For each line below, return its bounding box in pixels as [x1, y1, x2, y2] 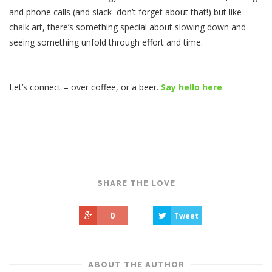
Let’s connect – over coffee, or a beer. [9, 81, 161, 93]
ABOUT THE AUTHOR [87, 259, 185, 269]
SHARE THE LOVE [97, 178, 175, 188]
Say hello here [161, 81, 222, 93]
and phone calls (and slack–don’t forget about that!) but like [9, 5, 242, 18]
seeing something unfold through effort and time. [9, 36, 203, 48]
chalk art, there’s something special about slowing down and [9, 21, 246, 33]
